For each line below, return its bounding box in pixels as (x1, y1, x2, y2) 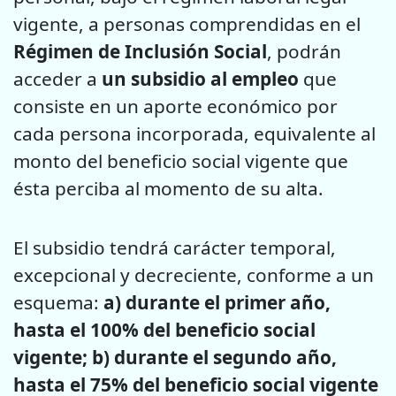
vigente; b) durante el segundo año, (13, 344, 337, 369)
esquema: (13, 289, 99, 315)
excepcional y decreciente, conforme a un (13, 262, 374, 287)
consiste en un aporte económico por (13, 94, 338, 119)
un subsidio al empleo (102, 66, 299, 92)
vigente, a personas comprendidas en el (13, 11, 361, 37)
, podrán (267, 39, 341, 65)
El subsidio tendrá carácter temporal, (13, 234, 336, 260)
